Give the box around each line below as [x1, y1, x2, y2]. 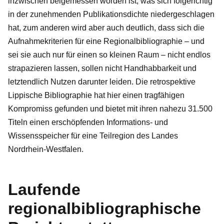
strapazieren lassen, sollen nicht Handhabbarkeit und [8, 63, 196, 72]
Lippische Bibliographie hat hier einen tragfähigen [8, 90, 184, 99]
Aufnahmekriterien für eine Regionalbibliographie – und [8, 36, 204, 45]
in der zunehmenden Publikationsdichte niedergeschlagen [8, 9, 214, 18]
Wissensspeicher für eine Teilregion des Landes [8, 131, 178, 140]
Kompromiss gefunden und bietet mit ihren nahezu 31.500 [8, 104, 212, 113]
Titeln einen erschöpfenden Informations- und [8, 117, 168, 126]
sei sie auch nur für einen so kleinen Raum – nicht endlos [8, 50, 210, 59]
